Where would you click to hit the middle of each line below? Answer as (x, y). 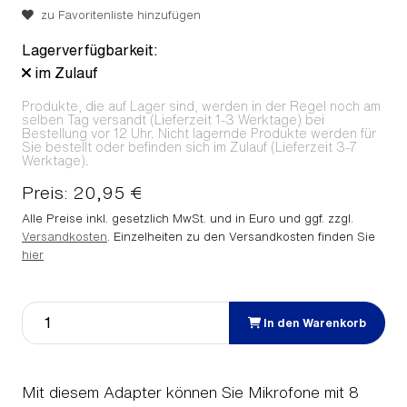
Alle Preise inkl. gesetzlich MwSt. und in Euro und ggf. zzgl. (188, 219)
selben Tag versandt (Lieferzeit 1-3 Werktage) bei (173, 120)
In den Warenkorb (313, 323)
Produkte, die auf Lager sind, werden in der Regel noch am (201, 107)
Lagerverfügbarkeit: (90, 50)
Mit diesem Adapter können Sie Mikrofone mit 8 (190, 392)
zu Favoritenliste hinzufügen (117, 15)
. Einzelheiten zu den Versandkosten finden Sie (241, 237)
